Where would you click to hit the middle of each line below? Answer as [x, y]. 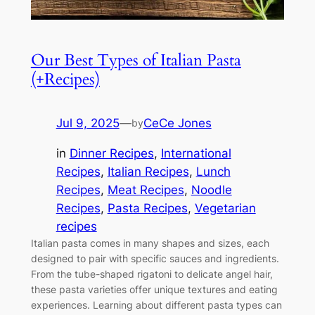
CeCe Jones [177, 123]
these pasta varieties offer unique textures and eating [154, 289]
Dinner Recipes [111, 153]
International [196, 153]
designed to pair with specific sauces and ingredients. [155, 258]
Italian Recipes [148, 171]
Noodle [211, 189]
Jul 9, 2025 [88, 123]
